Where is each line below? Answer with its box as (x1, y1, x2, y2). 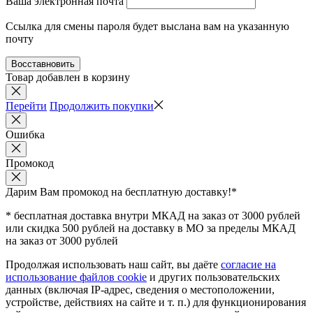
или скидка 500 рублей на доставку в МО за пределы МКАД (6, 221, 296, 234)
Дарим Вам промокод (6, 185, 111, 198)
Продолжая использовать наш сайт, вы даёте (6, 258, 221, 270)
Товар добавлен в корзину (6, 71, 130, 83)
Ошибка (6, 128, 45, 140)
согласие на (221, 258, 276, 270)
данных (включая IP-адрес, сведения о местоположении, (6, 283, 275, 296)
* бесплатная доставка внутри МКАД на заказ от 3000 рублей (6, 209, 300, 221)
